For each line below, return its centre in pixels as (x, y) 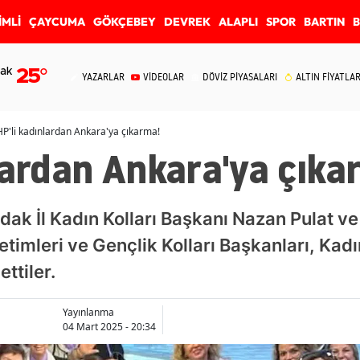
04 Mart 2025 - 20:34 (109, 327)
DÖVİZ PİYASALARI (240, 77)
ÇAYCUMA (57, 22)
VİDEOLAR (164, 77)
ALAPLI (238, 22)
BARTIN (324, 22)
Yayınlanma (88, 312)
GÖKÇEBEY (125, 22)
